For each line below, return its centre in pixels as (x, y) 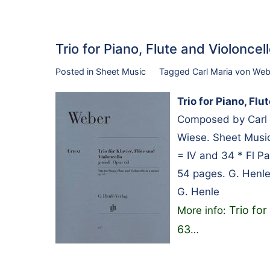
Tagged (175, 72)
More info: (203, 210)
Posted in (76, 72)
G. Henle (198, 191)
